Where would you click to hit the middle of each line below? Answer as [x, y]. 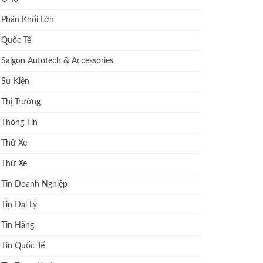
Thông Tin [20, 123]
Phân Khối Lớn [28, 20]
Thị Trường [21, 102]
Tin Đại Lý [19, 205]
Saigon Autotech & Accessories [58, 61]
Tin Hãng [18, 226]
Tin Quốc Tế [23, 246]
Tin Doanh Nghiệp [35, 185]
